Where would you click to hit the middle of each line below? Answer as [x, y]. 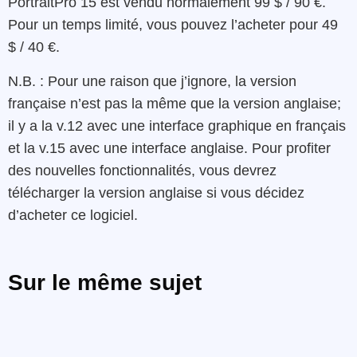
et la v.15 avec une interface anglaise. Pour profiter [169, 148]
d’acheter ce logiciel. [73, 215]
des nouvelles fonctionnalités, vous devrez [142, 170]
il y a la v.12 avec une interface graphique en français [177, 126]
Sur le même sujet [105, 283]
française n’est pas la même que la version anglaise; [175, 103]
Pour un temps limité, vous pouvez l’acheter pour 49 [173, 25]
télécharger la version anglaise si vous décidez [156, 192]
